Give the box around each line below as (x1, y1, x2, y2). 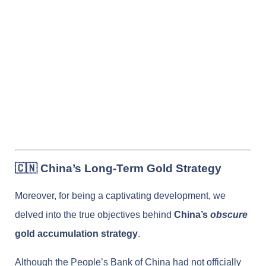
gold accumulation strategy (15, 228, 138, 239)
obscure (210, 209, 248, 220)
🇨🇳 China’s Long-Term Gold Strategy (15, 161, 221, 175)
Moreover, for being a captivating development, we (15, 190, 226, 201)
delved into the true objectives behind (15, 209, 174, 220)
